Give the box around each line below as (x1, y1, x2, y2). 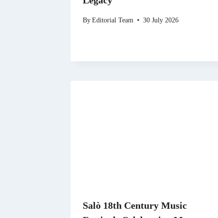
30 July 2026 (143, 16, 179, 24)
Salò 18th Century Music (83, 200, 187, 211)
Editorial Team (92, 16, 134, 24)
